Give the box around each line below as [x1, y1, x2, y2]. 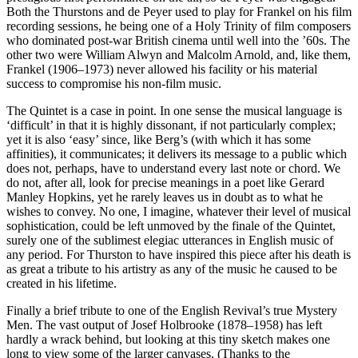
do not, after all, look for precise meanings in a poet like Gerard [6, 176, 324, 190]
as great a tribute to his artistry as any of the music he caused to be [6, 262, 337, 276]
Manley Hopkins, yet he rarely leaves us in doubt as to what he [6, 190, 323, 205]
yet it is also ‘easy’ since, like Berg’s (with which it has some [6, 133, 311, 147]
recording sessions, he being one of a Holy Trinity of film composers [6, 19, 351, 34]
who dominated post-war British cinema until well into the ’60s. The [6, 34, 350, 48]
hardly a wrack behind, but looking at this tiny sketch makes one [6, 332, 330, 347]
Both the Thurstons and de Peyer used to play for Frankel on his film [6, 5, 352, 19]
